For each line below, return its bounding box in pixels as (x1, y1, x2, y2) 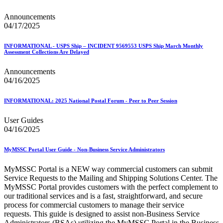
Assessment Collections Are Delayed (4, 49, 89, 55)
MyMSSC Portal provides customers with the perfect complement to (4, 183, 218, 192)
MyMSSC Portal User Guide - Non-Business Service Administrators (4, 146, 165, 153)
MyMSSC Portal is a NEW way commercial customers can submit (4, 165, 213, 174)
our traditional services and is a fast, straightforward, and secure (4, 192, 203, 201)
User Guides (4, 116, 43, 125)
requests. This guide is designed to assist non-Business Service (4, 210, 200, 219)
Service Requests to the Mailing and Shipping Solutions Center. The (4, 174, 218, 183)
